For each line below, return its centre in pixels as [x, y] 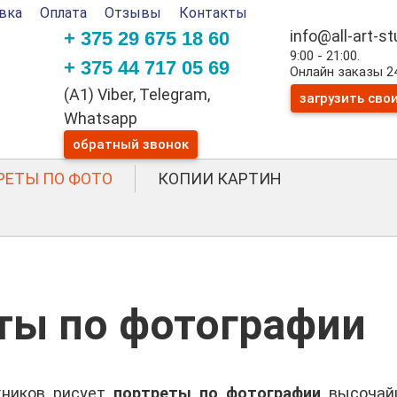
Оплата [63, 13]
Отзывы [133, 13]
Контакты [213, 13]
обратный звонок [130, 144]
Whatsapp [100, 118]
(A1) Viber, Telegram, [136, 94]
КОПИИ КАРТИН [220, 179]
